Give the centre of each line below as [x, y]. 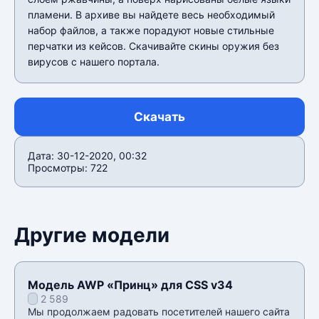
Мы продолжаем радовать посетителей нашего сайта [159, 311]
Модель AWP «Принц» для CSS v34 [130, 284]
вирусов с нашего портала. [94, 61]
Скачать [159, 116]
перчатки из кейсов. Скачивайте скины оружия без [153, 46]
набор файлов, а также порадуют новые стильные [151, 30]
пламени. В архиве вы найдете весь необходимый [151, 14]
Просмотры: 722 [68, 167]
